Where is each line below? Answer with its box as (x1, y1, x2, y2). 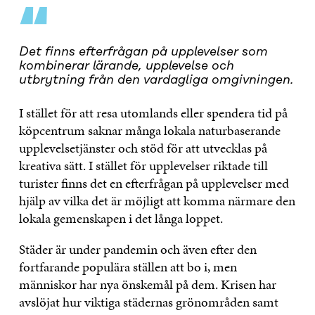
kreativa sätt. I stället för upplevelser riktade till (18, 156, 268, 176)
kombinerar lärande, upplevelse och (18, 59, 234, 74)
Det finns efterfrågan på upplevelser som (18, 45, 268, 60)
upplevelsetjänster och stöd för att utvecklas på (18, 139, 267, 158)
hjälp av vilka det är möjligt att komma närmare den (18, 191, 295, 211)
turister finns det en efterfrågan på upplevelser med (18, 174, 289, 193)
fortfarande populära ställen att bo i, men (18, 257, 237, 277)
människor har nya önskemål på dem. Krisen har (18, 275, 276, 295)
